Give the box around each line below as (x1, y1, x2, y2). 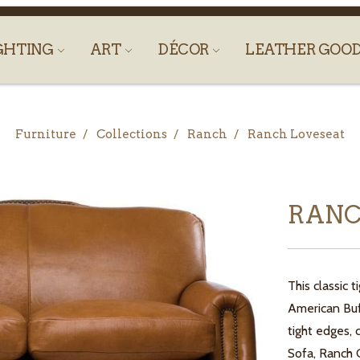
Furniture (15, 127, 76, 141)
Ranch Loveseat (247, 127, 345, 141)
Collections (96, 127, 167, 141)
